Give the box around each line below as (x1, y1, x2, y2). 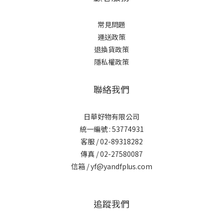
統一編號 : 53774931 (79, 124, 144, 134)
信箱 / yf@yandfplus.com (71, 161, 152, 171)
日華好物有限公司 (84, 111, 139, 121)
